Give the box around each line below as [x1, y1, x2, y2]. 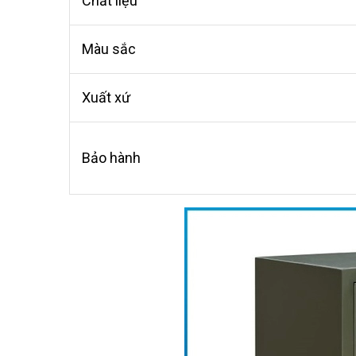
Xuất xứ [82, 89, 130, 106]
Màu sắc [82, 41, 136, 57]
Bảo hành [82, 149, 141, 166]
